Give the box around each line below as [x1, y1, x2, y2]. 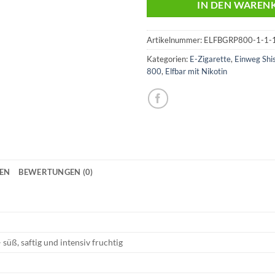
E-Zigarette [190, 53, 231, 64]
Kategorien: [147, 53, 190, 64]
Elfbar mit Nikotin [165, 66, 227, 76]
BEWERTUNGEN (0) [18, 166, 93, 177]
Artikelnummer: [147, 34, 204, 45]
